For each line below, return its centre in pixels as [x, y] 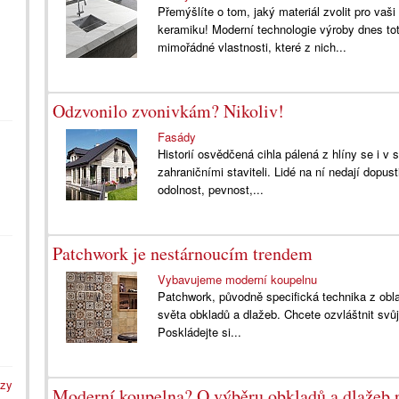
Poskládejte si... [200, 332]
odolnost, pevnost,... [211, 189]
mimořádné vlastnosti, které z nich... [252, 47]
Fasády [177, 137]
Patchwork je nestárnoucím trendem [183, 253]
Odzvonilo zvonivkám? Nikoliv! [168, 111]
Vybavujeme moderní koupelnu [238, 279]
